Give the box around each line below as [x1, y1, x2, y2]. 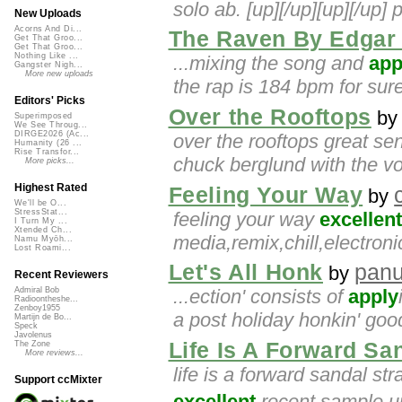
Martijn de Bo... [14, 312, 72, 322]
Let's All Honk [168, 260, 323, 285]
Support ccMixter [14, 373, 102, 387]
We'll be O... [14, 198, 67, 208]
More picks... [25, 156, 74, 166]
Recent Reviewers [14, 268, 109, 282]
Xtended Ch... [14, 225, 73, 235]
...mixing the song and [173, 52, 369, 75]
